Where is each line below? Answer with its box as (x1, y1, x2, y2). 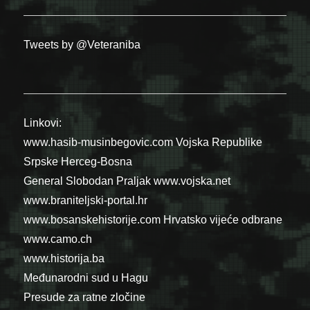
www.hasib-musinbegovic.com (24, 136, 174, 149)
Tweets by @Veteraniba (24, 39, 141, 51)
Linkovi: (24, 117, 62, 129)
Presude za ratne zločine (24, 291, 146, 304)
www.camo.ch (24, 233, 93, 246)
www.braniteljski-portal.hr (24, 194, 148, 207)
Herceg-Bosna (61, 156, 133, 168)
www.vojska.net (154, 175, 231, 188)
